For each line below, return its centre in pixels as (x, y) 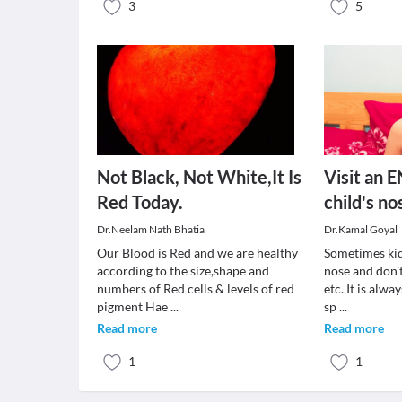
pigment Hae (134, 306)
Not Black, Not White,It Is (199, 177)
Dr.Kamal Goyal (361, 229)
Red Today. (140, 202)
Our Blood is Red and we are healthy (197, 253)
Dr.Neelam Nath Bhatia (151, 229)
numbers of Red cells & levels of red (196, 288)
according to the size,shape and (183, 271)
